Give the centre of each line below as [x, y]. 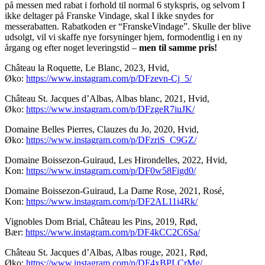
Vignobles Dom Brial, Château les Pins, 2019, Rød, [101, 222]
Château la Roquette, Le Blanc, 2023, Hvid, [87, 68]
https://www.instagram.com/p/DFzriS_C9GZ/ [111, 140]
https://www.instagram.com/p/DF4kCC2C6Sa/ [113, 232]
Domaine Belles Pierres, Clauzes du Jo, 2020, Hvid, [102, 130]
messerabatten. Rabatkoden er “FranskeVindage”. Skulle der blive [128, 27]
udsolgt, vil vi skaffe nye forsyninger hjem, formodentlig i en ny [124, 37]
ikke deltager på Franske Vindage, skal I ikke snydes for [109, 16]
